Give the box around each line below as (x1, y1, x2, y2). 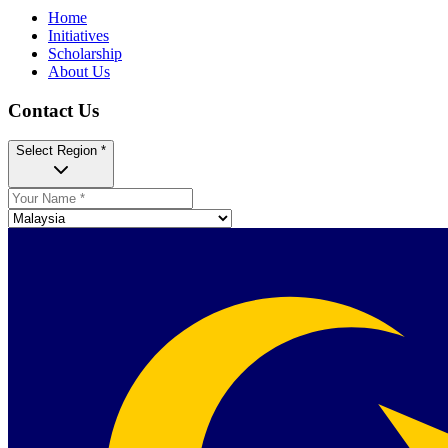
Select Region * (16, 143, 106, 159)
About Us (48, 62, 110, 80)
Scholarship (48, 44, 122, 62)
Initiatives (48, 26, 109, 44)
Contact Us (8, 99, 99, 121)
